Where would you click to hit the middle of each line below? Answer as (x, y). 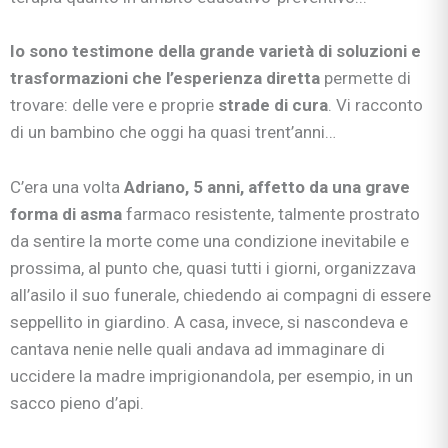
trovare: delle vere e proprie (114, 105)
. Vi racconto (375, 105)
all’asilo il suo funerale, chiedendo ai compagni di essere (220, 294)
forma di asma (68, 213)
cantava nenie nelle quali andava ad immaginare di (197, 348)
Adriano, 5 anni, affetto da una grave (267, 186)
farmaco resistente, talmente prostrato (273, 213)
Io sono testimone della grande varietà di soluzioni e (215, 51)
